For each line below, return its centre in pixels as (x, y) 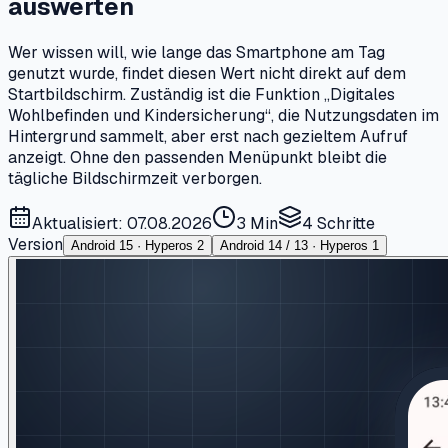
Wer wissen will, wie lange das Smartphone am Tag (196, 52)
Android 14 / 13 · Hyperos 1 (299, 245)
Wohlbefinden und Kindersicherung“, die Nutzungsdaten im (223, 115)
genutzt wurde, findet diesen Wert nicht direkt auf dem (207, 73)
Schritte (346, 223)
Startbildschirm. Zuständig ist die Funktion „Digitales (201, 94)
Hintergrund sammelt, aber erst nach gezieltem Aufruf (208, 136)
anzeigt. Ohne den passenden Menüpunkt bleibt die (197, 157)
